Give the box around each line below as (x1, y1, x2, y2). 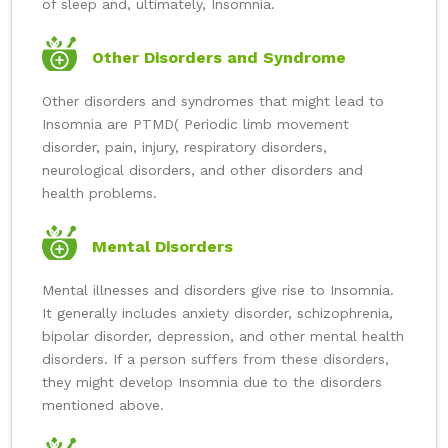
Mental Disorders (92, 237, 233, 257)
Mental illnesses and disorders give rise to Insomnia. (42, 282, 394, 299)
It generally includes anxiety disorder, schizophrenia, (42, 305, 393, 322)
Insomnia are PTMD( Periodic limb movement (42, 116, 349, 133)
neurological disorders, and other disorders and (42, 162, 363, 179)
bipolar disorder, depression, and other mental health (42, 328, 404, 345)
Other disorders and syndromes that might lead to (42, 93, 384, 110)
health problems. (42, 185, 157, 202)
